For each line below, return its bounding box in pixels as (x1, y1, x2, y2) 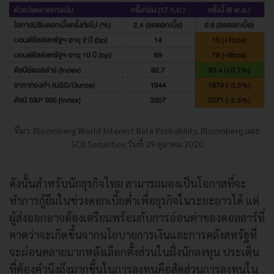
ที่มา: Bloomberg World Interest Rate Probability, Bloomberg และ (14, 125, 260, 136)
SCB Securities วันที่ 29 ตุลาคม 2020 (70, 138, 204, 150)
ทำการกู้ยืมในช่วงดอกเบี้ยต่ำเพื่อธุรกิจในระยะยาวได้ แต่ (9, 193, 259, 208)
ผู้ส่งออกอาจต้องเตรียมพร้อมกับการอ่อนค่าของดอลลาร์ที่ (9, 210, 265, 225)
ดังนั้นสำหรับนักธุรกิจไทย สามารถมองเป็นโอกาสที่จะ (9, 176, 246, 191)
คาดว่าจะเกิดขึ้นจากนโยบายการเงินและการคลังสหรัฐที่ (9, 228, 257, 242)
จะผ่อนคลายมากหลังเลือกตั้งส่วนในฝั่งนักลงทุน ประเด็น (9, 245, 259, 259)
